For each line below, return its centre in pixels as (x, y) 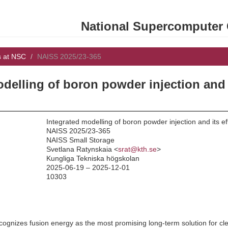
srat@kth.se (137, 149)
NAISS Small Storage (80, 140)
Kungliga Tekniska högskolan (93, 158)
